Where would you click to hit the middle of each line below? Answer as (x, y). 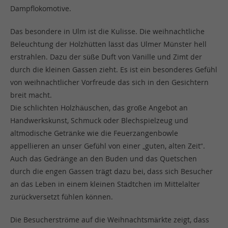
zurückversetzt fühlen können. (62, 197)
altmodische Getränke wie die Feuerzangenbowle (94, 133)
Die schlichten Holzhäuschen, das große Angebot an (99, 108)
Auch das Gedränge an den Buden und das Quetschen (104, 159)
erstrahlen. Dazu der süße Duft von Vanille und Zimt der (106, 57)
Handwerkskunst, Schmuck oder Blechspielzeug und (99, 120)
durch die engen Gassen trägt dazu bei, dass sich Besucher (111, 171)
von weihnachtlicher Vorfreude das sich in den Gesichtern (109, 82)
